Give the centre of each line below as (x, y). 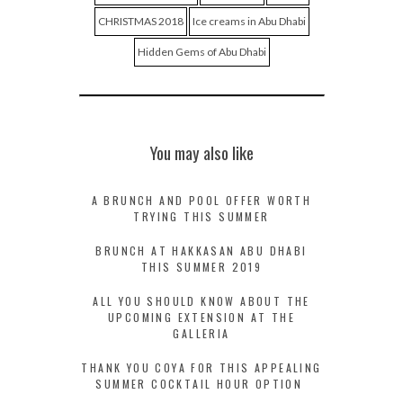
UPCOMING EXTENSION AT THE (201, 318)
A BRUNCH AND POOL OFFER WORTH (201, 201)
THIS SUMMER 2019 (201, 267)
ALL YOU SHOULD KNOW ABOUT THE (201, 301)
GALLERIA (201, 334)
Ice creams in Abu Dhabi (249, 22)
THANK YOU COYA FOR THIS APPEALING (201, 368)
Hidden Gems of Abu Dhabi (201, 52)
